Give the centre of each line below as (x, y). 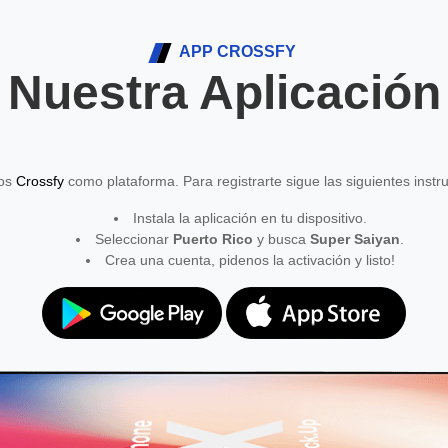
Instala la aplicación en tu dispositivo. (249, 218)
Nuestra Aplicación (224, 92)
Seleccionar (134, 239)
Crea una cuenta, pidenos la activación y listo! (249, 260)
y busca (281, 239)
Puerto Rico (213, 239)
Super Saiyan (355, 239)
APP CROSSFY (236, 51)
